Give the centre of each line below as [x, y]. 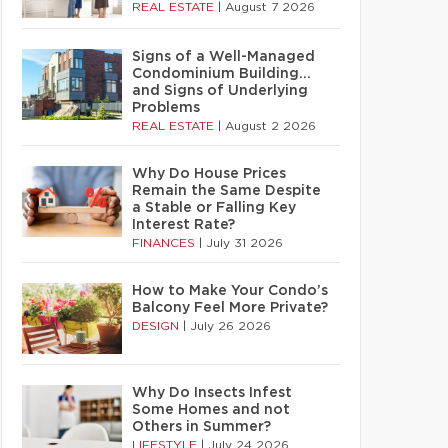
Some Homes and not [211, 410]
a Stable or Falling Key [214, 208]
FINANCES [165, 243]
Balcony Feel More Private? [230, 308]
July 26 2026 [230, 326]
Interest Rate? [183, 225]
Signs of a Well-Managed [223, 57]
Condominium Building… [221, 74]
